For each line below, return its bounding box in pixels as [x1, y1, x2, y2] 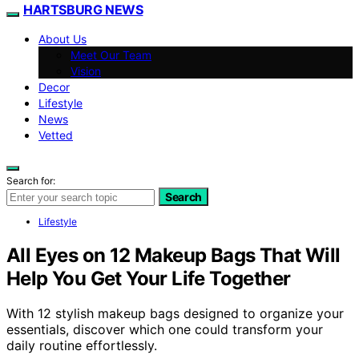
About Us [38, 31, 87, 46]
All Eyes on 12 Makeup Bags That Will [6, 243, 341, 267]
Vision [71, 63, 101, 78]
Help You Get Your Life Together [6, 266, 291, 290]
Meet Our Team [71, 47, 151, 62]
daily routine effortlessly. [6, 337, 157, 354]
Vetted [38, 127, 73, 142]
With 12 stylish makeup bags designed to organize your [6, 305, 344, 322]
